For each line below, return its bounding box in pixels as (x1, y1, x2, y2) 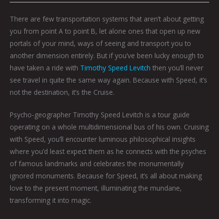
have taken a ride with (10, 63, 80, 72)
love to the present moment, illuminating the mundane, (10, 183, 182, 193)
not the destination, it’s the (10, 87, 93, 97)
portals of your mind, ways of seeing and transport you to (10, 38, 191, 48)
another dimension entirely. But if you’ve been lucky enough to (10, 50, 204, 60)
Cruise (93, 87, 113, 97)
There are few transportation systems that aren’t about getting (10, 14, 204, 23)
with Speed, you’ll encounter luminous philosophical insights (10, 134, 196, 144)
